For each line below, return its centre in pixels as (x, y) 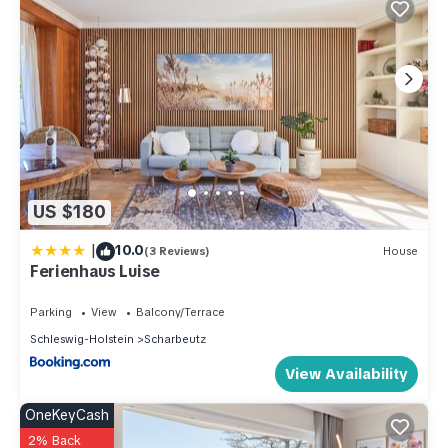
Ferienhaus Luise (95, 271)
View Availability (346, 374)
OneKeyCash (67, 415)
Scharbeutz (175, 338)
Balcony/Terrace (180, 311)
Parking (51, 311)
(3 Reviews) (177, 251)
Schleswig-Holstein (82, 338)
